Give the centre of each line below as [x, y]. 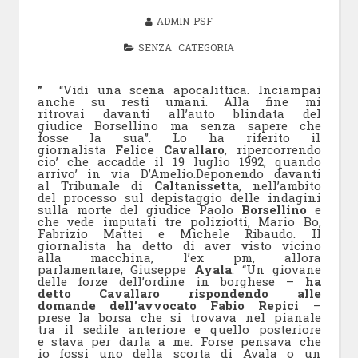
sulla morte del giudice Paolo [139, 209]
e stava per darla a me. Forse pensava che [179, 341]
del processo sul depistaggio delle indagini [179, 197]
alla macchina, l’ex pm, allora [179, 257]
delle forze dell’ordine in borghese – [171, 281]
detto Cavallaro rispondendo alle [179, 293]
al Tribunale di [95, 185]
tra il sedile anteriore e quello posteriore [179, 329]
